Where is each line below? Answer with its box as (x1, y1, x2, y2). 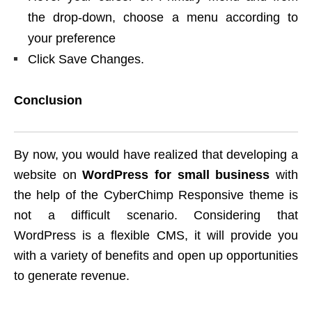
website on (14, 167, 83, 182)
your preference (28, 31, 116, 45)
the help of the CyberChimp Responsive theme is (14, 187, 298, 202)
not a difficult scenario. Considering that (14, 208, 298, 222)
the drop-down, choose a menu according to (28, 10, 298, 24)
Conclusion (14, 93, 82, 107)
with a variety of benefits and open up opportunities (14, 248, 298, 263)
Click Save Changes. (28, 52, 144, 66)
